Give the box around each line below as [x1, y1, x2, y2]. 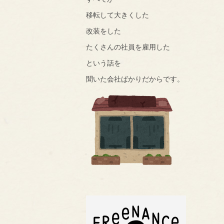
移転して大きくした [86, 10, 149, 19]
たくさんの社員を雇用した [86, 42, 170, 51]
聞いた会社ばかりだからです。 [86, 74, 184, 83]
